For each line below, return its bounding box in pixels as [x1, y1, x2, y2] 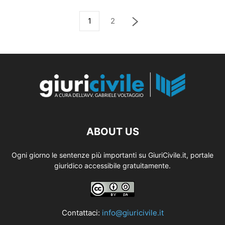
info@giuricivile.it [101, 208, 164, 217]
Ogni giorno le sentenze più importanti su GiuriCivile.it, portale [12, 151, 213, 159]
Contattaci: [61, 208, 102, 217]
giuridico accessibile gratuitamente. [54, 161, 171, 170]
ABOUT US [86, 126, 139, 138]
